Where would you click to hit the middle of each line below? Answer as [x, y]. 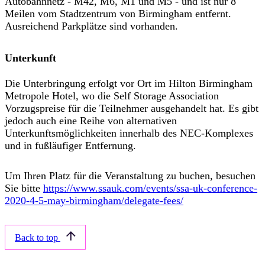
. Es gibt [240, 109]
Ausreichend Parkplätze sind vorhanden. [91, 26]
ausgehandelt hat [187, 109]
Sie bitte [24, 188]
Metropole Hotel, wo [51, 96]
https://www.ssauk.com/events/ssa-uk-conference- [150, 188]
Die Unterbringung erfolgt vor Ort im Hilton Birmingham [129, 84]
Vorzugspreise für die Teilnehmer [78, 109]
